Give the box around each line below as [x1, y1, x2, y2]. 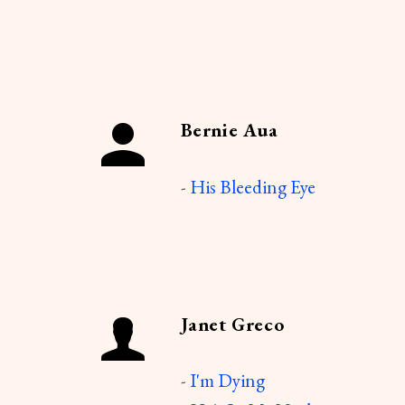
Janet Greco [180, 311, 285, 336]
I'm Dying [189, 368, 265, 393]
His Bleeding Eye [189, 174, 316, 199]
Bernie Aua [180, 118, 278, 143]
